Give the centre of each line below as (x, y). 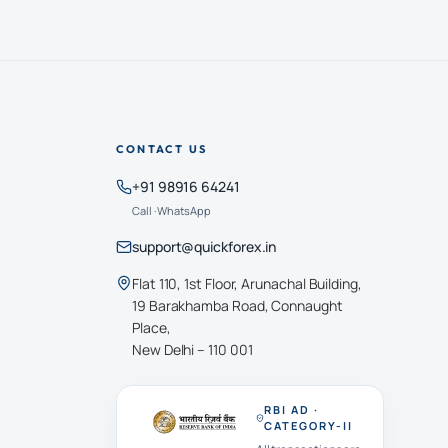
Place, (151, 327)
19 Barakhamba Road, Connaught (237, 305)
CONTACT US (161, 149)
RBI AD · (292, 409)
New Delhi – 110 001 (192, 349)
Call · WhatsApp (171, 210)
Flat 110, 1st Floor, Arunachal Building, (247, 283)
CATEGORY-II (308, 425)
